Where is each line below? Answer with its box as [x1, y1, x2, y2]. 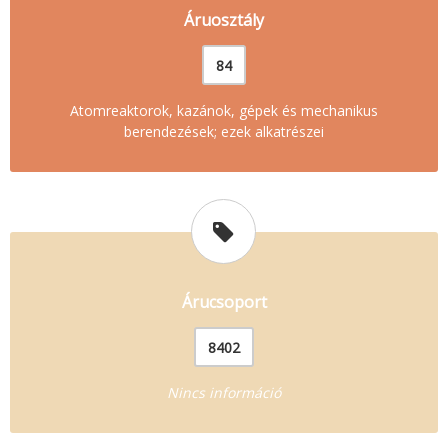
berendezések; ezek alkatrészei [124, 121, 324, 141]
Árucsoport [181, 290, 267, 313]
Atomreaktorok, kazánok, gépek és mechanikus [70, 100, 378, 120]
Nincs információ [167, 382, 281, 402]
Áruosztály [184, 8, 264, 31]
